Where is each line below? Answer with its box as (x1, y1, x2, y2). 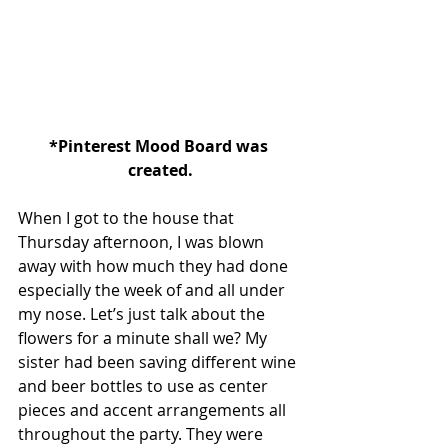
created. (127, 158, 193, 181)
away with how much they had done (18, 254, 292, 277)
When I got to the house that (18, 206, 238, 229)
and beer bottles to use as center (18, 374, 272, 397)
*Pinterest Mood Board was (48, 134, 272, 157)
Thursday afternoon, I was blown (18, 230, 268, 253)
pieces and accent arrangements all (18, 398, 290, 421)
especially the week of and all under (18, 278, 289, 301)
